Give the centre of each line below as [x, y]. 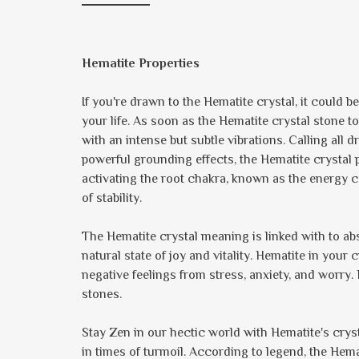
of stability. [112, 198]
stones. [102, 294]
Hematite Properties [142, 63]
